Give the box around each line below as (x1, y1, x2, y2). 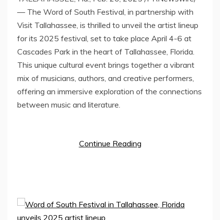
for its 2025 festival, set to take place (17, 33, 151, 43)
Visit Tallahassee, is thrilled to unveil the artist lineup (17, 20, 198, 30)
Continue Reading (79, 138, 141, 148)
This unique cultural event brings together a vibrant (17, 59, 194, 70)
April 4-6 (151, 33, 182, 43)
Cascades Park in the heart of (17, 46, 124, 56)
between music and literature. (17, 99, 120, 110)
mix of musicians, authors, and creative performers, (17, 73, 194, 83)
